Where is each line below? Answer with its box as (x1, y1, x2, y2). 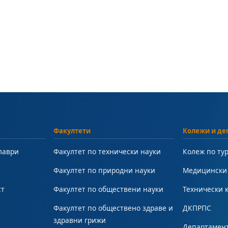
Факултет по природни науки (53, 165, 155, 175)
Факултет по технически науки (53, 146, 161, 156)
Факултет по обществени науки (53, 184, 163, 194)
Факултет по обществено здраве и (53, 203, 173, 213)
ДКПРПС (183, 203, 212, 213)
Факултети (53, 126, 91, 135)
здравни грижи (53, 215, 106, 225)
